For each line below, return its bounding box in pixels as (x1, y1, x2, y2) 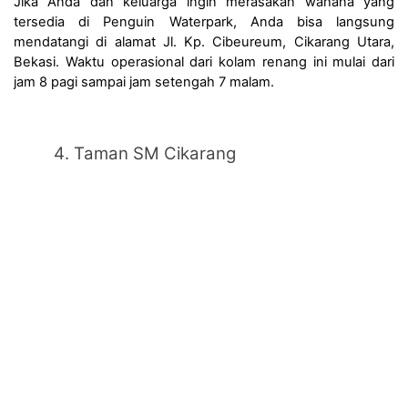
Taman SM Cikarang (74, 143, 236, 165)
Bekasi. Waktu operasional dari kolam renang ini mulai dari (14, 54, 394, 71)
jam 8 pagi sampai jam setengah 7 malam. (14, 74, 274, 91)
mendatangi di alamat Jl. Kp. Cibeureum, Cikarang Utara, (14, 34, 394, 51)
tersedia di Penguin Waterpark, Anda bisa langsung (14, 14, 394, 31)
